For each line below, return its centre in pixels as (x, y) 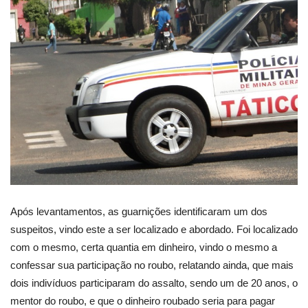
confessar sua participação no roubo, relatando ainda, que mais (152, 265)
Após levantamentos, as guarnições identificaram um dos (139, 212)
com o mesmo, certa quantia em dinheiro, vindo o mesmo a (144, 247)
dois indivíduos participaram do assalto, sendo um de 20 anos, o (154, 283)
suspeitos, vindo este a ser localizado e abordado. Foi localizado (154, 230)
